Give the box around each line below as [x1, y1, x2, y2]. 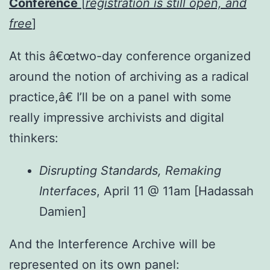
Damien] [39, 204, 86, 219]
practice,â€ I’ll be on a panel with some [9, 89, 231, 104]
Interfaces [39, 183, 96, 198]
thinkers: [9, 130, 58, 145]
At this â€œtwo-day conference [9, 48, 191, 63]
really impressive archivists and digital [9, 110, 224, 125]
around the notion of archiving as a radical [9, 69, 249, 84]
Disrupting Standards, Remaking [39, 163, 221, 178]
